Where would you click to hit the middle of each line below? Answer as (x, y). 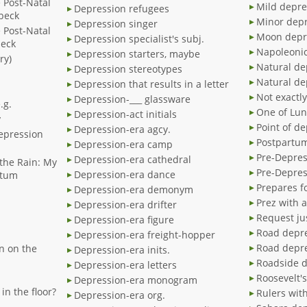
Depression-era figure (124, 220)
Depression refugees (122, 9)
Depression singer (116, 24)
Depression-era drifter (125, 205)
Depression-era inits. (122, 250)
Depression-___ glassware (132, 99)
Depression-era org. (120, 295)
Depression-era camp (123, 145)
